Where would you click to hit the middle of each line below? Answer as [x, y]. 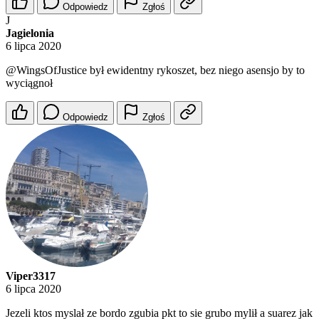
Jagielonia [30, 33]
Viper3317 [31, 276]
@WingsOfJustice [46, 70]
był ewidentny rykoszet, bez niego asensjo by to [196, 70]
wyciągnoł [29, 83]
